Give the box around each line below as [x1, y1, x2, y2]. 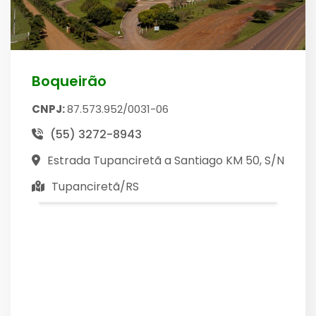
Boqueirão [32, 71, 107, 91]
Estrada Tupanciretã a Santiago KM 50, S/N [47, 152, 284, 169]
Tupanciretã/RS [51, 178, 139, 195]
